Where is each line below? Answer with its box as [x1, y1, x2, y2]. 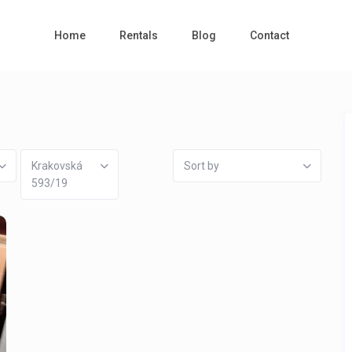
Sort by [184, 159, 220, 173]
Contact [249, 29, 289, 42]
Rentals [119, 29, 158, 42]
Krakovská [31, 159, 83, 173]
